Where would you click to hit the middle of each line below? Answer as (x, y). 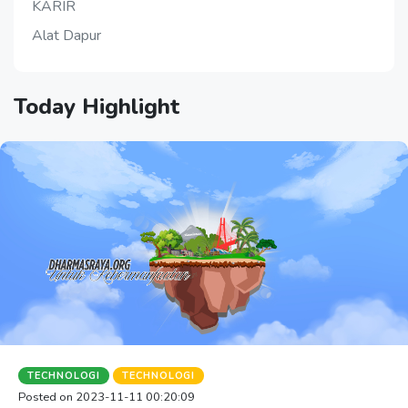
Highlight (131, 106)
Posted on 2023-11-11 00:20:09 (107, 397)
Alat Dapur (66, 35)
